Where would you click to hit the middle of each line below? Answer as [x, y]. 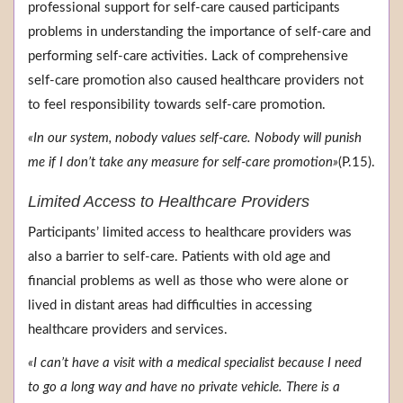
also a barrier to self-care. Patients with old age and [179, 257]
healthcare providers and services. [128, 330]
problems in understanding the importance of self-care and [199, 32]
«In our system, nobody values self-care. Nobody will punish [195, 139]
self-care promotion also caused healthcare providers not [196, 81]
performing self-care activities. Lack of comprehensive [188, 57]
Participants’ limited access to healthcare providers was [190, 233]
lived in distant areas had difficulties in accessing [170, 306]
